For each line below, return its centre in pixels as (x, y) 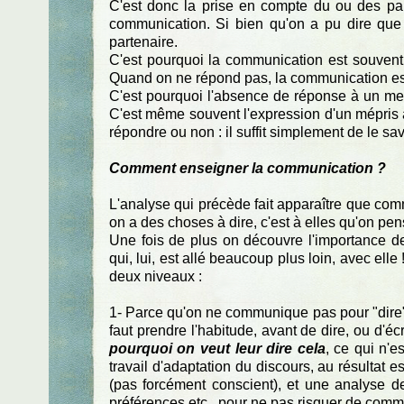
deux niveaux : (155, 276)
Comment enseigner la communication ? (247, 168)
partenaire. (143, 41)
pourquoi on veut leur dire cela (217, 348)
